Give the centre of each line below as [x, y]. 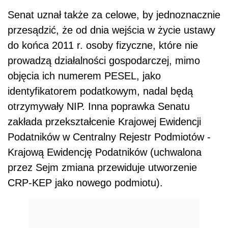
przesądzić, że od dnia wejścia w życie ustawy [111, 30]
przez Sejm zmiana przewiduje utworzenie [102, 168]
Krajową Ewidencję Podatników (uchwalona [105, 152]
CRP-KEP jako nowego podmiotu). [85, 183]
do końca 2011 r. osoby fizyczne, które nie [103, 46]
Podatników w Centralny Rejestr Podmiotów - [109, 137]
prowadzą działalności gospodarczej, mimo [104, 61]
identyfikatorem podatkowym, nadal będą [100, 91]
